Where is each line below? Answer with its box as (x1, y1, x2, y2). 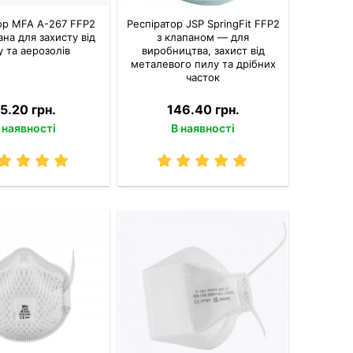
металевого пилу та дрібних (130, 58, 276, 71)
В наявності (171, 121, 236, 136)
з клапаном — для (157, 31, 250, 44)
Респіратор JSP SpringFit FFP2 (126, 17, 280, 31)
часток (186, 71, 221, 84)
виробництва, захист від (141, 44, 265, 58)
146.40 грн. (166, 102, 240, 118)
